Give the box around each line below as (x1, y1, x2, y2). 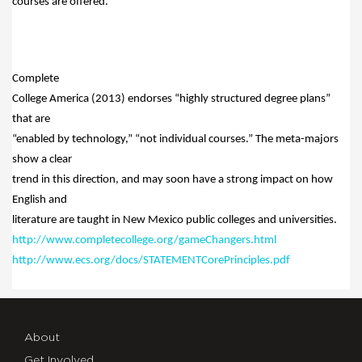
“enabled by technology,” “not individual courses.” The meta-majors (12, 133, 339, 145)
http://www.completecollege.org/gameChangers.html (12, 234, 276, 246)
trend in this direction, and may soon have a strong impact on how (12, 173, 333, 186)
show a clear (12, 153, 72, 166)
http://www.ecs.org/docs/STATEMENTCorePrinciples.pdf (12, 254, 290, 267)
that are (12, 112, 50, 125)
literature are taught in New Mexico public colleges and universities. (12, 213, 337, 226)
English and (12, 193, 67, 206)
